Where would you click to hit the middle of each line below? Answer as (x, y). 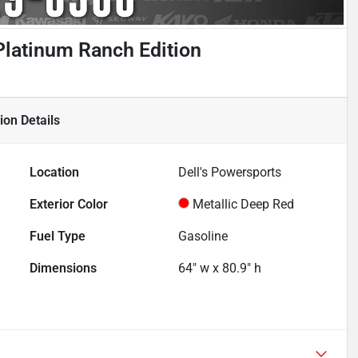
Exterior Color (69, 205)
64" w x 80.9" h (220, 268)
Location (55, 173)
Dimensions (64, 268)
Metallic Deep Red (244, 205)
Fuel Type (58, 237)
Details (39, 121)
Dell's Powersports (230, 173)
